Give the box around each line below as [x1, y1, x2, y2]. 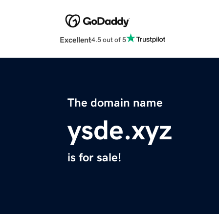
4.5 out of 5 [91, 36, 126, 43]
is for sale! [67, 152, 121, 164]
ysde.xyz [67, 116, 172, 144]
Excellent [60, 36, 91, 44]
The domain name [67, 97, 163, 109]
